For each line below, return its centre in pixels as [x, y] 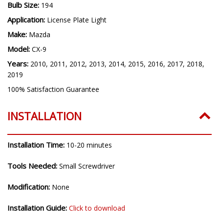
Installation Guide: [38, 208]
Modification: [30, 187]
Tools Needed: [33, 166]
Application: [27, 20]
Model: [20, 49]
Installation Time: [37, 145]
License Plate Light [77, 20]
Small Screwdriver [87, 166]
